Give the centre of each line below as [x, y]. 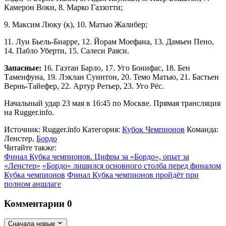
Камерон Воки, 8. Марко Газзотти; [63, 7]
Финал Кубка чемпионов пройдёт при [133, 175]
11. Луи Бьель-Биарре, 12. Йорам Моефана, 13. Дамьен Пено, [109, 41]
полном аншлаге [33, 184]
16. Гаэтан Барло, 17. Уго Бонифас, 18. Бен [116, 68]
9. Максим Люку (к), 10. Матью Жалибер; [76, 24]
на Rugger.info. [29, 112]
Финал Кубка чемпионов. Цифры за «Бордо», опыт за [97, 156]
